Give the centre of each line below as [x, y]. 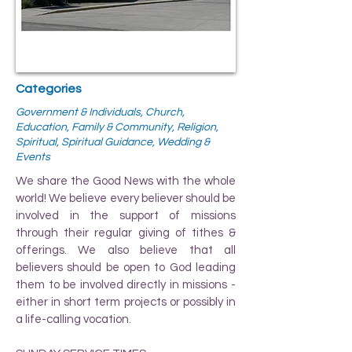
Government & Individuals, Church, [100, 112]
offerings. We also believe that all [126, 250]
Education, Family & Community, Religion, [117, 127]
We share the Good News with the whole [126, 181]
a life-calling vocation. [73, 319]
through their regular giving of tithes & [126, 233]
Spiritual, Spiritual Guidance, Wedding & [113, 142]
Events [33, 157]
